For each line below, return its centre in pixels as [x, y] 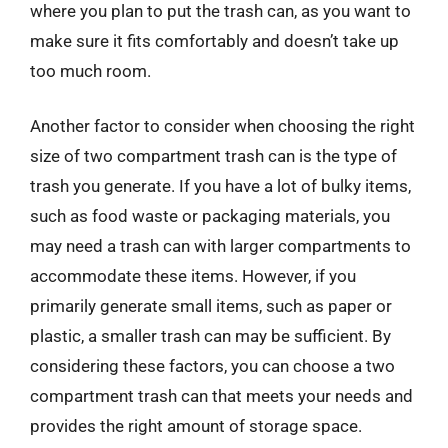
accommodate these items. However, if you [193, 276]
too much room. [90, 70]
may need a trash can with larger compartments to [220, 246]
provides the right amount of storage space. [196, 426]
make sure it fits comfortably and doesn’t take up [214, 40]
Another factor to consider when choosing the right [222, 126]
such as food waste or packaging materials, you [210, 216]
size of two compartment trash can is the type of [213, 156]
